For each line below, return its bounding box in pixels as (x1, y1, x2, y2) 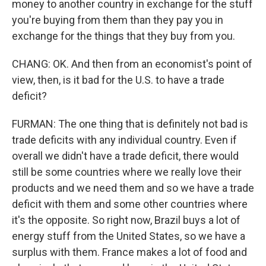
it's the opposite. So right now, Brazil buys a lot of (12, 214, 240, 226)
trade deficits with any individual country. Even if (12, 134, 237, 146)
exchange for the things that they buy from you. (12, 30, 235, 42)
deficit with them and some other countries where (12, 198, 248, 210)
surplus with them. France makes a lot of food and (12, 246, 247, 258)
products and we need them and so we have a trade (12, 182, 254, 194)
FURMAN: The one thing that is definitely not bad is (12, 118, 248, 130)
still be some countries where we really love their (12, 166, 242, 178)
